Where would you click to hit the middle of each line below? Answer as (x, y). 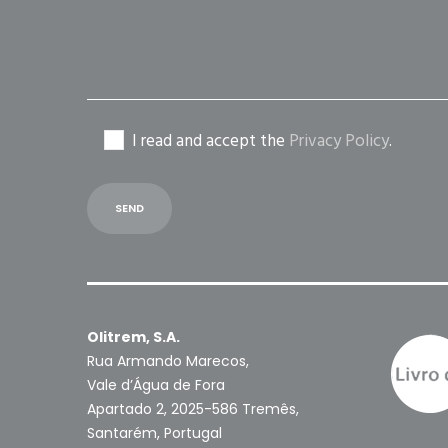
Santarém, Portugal (154, 433)
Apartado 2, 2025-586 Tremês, (193, 409)
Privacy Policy (339, 141)
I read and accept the (210, 141)
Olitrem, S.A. (133, 337)
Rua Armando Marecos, (168, 361)
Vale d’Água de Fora (156, 385)
